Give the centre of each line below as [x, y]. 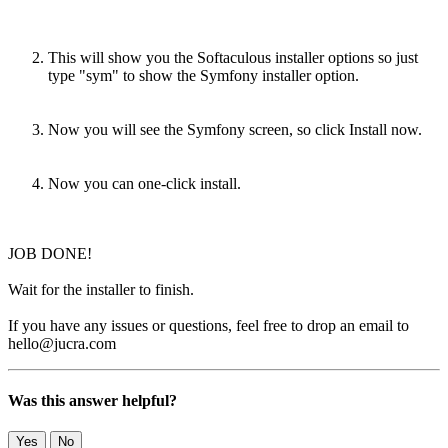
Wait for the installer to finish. [101, 289]
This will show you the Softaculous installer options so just [233, 57]
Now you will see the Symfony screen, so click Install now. [235, 129]
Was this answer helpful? [92, 400]
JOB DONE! [52, 253]
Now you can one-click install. [144, 183]
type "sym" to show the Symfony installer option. [203, 75]
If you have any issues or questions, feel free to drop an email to [208, 325]
